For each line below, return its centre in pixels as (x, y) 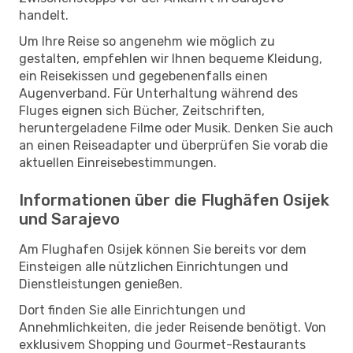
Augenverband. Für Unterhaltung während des (158, 93)
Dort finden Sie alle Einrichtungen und (132, 310)
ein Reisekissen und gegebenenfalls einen (143, 76)
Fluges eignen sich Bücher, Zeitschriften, (142, 110)
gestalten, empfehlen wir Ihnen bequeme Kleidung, (171, 58)
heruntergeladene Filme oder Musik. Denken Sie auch (176, 128)
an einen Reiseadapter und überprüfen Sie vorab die (173, 145)
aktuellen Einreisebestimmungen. (118, 162)
